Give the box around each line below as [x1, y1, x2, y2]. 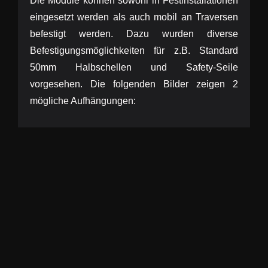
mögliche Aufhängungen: [29, 96, 136, 106]
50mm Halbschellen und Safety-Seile [29, 62, 239, 72]
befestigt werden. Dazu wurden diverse [29, 29, 239, 39]
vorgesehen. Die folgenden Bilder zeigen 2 [29, 79, 239, 89]
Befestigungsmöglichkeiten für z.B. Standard [29, 45, 239, 56]
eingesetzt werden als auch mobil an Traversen [29, 12, 239, 22]
